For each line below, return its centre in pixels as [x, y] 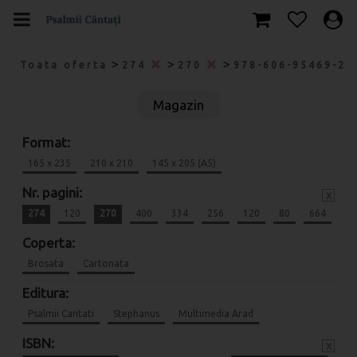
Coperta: [49, 243]
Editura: [45, 293]
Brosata [46, 263]
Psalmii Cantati [61, 314]
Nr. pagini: [52, 192]
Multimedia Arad [216, 314]
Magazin [178, 105]
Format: [46, 142]
